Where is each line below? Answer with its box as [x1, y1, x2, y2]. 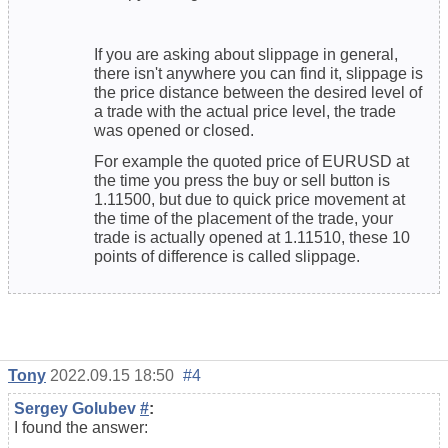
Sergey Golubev [14, 400, 140, 418]
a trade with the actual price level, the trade [94, 103, 396, 121]
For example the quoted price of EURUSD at [94, 153, 409, 171]
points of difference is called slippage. [94, 248, 360, 266]
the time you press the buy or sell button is [94, 172, 390, 190]
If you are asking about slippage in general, [94, 46, 398, 64]
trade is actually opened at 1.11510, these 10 [94, 229, 410, 247]
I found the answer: [14, 419, 148, 437]
